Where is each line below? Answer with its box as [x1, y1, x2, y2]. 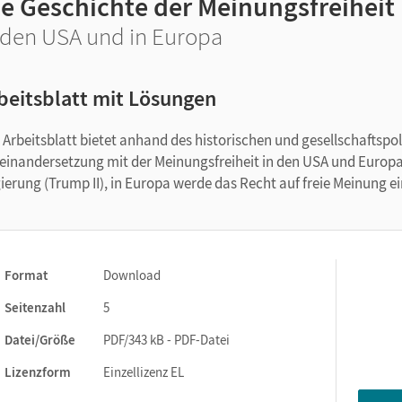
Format [4, 267, 48, 284]
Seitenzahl [4, 299, 66, 316]
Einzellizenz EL [103, 363, 184, 380]
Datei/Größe [4, 331, 75, 348]
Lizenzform [4, 363, 71, 380]
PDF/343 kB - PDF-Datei [103, 331, 230, 348]
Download [103, 267, 161, 284]
